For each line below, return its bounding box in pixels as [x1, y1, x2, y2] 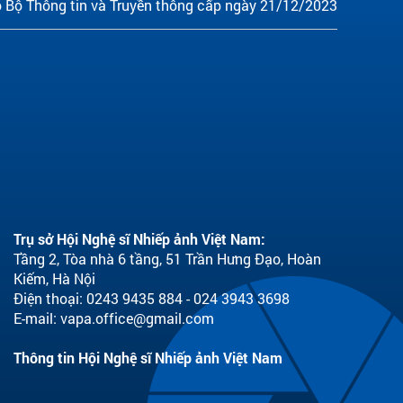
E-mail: [13, 309, 60, 327]
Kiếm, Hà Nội [13, 269, 95, 288]
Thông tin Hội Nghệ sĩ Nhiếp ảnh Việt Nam [13, 348, 282, 367]
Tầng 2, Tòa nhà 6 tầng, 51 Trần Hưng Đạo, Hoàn [13, 249, 321, 268]
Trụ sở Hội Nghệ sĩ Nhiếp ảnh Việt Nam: [13, 229, 265, 248]
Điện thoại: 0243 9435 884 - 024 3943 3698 [13, 289, 290, 308]
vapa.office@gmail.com [60, 309, 214, 327]
